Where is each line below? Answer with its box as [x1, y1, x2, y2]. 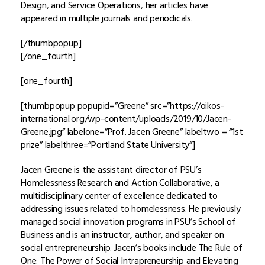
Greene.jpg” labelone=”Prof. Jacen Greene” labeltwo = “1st [21, 124, 243, 140]
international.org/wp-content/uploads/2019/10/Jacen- [21, 111, 231, 127]
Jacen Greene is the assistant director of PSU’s [21, 161, 202, 177]
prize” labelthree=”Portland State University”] [21, 137, 195, 153]
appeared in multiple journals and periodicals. [21, 10, 193, 26]
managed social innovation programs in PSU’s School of [21, 214, 236, 230]
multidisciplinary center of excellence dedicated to [21, 188, 218, 203]
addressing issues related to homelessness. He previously [21, 201, 241, 216]
